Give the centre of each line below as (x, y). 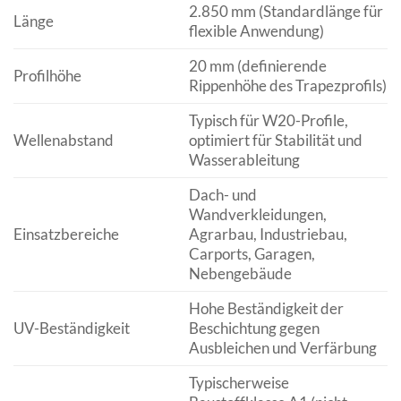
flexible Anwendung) (256, 30)
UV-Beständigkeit (72, 328)
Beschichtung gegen (254, 328)
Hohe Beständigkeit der (266, 308)
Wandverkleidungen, (257, 214)
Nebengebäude (240, 273)
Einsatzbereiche (66, 234)
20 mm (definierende (257, 65)
